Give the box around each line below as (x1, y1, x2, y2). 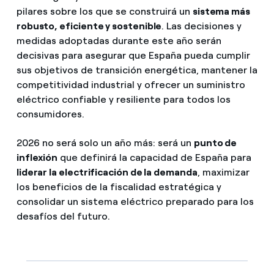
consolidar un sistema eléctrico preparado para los (16, 196, 254, 207)
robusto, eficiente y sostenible (16, 20, 162, 32)
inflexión (16, 152, 58, 163)
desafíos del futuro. (16, 210, 110, 222)
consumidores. (16, 108, 84, 120)
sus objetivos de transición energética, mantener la (16, 64, 257, 76)
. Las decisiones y (161, 20, 242, 32)
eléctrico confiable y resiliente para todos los (16, 93, 231, 105)
